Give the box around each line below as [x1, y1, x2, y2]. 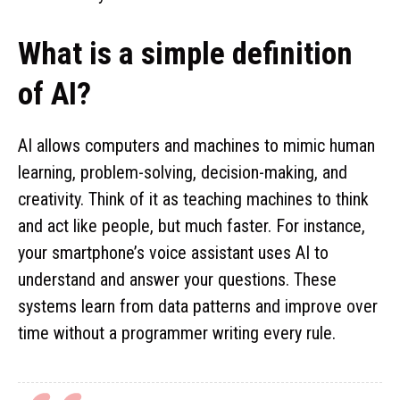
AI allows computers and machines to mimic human [18, 134, 375, 156]
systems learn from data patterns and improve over [18, 295, 378, 317]
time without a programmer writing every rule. [18, 321, 336, 344]
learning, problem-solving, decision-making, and [18, 161, 347, 183]
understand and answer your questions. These [18, 268, 337, 290]
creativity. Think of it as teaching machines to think [18, 187, 369, 210]
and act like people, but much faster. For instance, [18, 214, 365, 237]
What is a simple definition [18, 35, 353, 72]
